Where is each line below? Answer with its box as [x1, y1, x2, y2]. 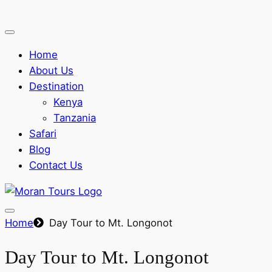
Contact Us [29, 158, 83, 171]
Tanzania [53, 111, 96, 124]
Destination [29, 80, 84, 92]
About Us [29, 64, 73, 76]
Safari [29, 127, 56, 140]
